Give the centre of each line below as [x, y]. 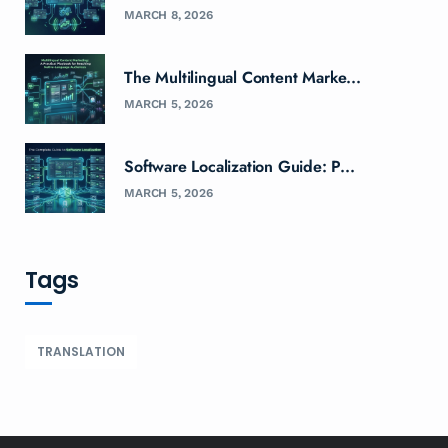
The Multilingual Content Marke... [242, 77]
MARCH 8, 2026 [168, 14]
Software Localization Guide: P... [239, 166]
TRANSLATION [81, 351]
